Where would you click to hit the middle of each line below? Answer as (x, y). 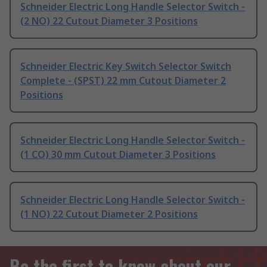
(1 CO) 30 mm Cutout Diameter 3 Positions (118, 155)
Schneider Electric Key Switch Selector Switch (126, 66)
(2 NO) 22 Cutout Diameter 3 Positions (109, 21)
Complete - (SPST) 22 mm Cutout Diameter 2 (123, 81)
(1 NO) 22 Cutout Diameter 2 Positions (109, 214)
